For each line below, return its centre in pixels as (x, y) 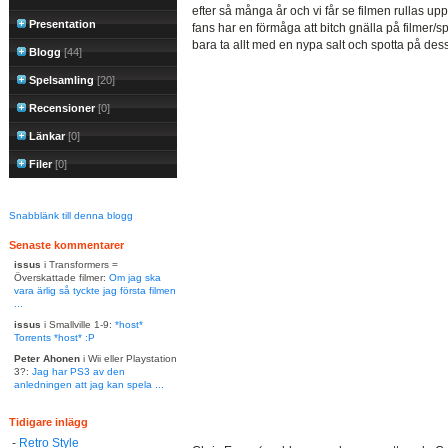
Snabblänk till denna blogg (71, 215)
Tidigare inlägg (48, 422)
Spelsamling (61, 80)
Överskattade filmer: (61, 277)
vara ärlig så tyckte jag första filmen (95, 290)
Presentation (62, 24)
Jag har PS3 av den (78, 371)
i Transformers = (79, 264)
